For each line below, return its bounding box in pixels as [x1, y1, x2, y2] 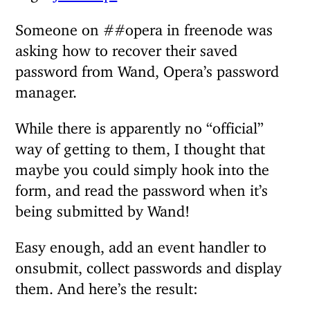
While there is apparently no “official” [15, 118, 264, 131]
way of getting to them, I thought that [15, 139, 266, 152]
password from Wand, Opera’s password [15, 62, 280, 74]
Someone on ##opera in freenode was [15, 20, 273, 33]
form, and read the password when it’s [15, 181, 268, 193]
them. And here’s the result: [15, 279, 199, 291]
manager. [15, 82, 77, 95]
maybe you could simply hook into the [15, 160, 270, 172]
